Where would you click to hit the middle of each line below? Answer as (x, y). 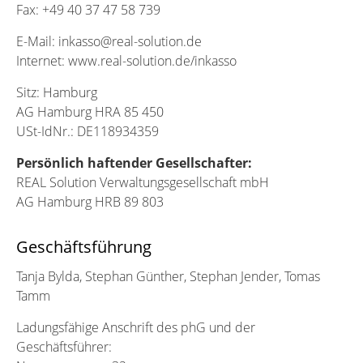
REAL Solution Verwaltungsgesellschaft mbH (143, 182)
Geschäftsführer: (66, 346)
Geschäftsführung (84, 246)
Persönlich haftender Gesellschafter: (134, 162)
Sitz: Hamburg (57, 92)
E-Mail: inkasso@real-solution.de (109, 41)
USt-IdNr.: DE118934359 (88, 131)
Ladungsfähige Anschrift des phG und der (136, 327)
